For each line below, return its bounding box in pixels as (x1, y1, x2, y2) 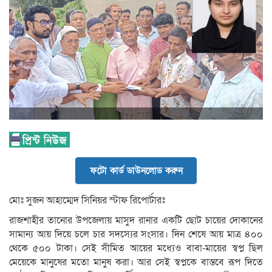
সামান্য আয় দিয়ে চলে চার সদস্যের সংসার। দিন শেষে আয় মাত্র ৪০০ (9, 228, 263, 242)
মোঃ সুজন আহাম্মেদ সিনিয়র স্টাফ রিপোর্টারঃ (9, 194, 165, 208)
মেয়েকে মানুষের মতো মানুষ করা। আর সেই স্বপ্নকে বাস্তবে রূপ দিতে (9, 256, 263, 270)
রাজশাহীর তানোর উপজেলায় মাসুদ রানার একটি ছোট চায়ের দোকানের (9, 214, 263, 228)
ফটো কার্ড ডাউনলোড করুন (89, 165, 183, 177)
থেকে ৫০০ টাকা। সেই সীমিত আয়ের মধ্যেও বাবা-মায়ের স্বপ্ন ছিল (9, 242, 263, 256)
